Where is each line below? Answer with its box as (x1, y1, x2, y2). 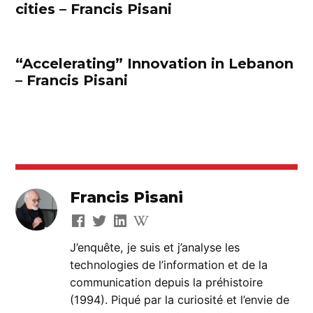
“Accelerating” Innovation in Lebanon (15, 55, 294, 73)
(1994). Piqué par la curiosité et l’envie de (70, 293, 290, 307)
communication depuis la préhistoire (70, 275, 263, 290)
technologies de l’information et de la (70, 258, 268, 272)
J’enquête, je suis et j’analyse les (70, 240, 240, 255)
